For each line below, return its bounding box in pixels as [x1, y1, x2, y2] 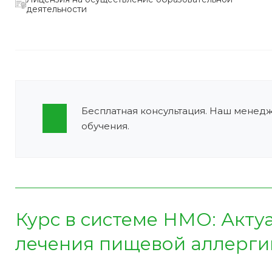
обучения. [81, 120, 129, 132]
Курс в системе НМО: [15, 208, 221, 231]
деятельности [26, 3, 87, 15]
